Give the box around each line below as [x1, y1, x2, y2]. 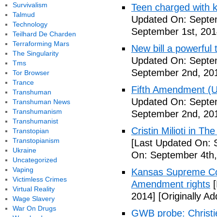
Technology [12, 20, 47, 28]
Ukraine [12, 146, 36, 154]
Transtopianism [12, 137, 60, 144]
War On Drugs [12, 204, 56, 212]
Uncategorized [12, 156, 57, 164]
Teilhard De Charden [12, 30, 76, 38]
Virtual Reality [12, 185, 55, 193]
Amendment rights [131, 179, 210, 189]
